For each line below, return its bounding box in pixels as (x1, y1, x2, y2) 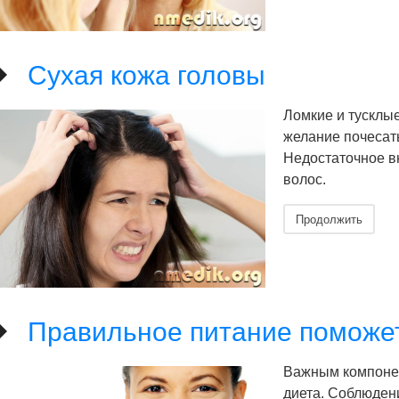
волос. (283, 172, 326, 187)
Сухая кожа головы (28, 61, 265, 90)
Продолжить (296, 210, 362, 227)
